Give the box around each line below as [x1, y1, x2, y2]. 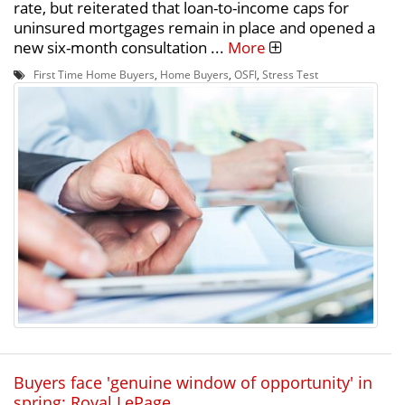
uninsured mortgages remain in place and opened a [14, 17, 375, 39]
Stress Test [262, 67, 318, 82]
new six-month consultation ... [14, 37, 228, 59]
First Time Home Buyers [33, 67, 155, 82]
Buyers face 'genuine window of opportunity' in [14, 371, 372, 393]
